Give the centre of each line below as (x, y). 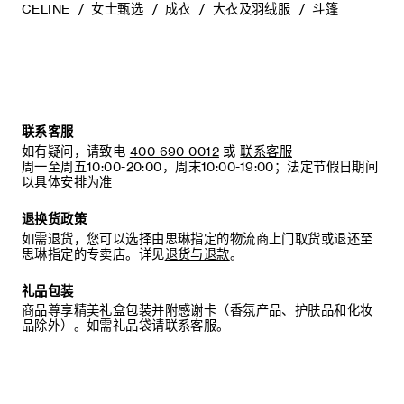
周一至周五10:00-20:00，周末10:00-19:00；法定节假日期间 (200, 167)
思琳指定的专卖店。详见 (93, 254)
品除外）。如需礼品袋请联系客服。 (125, 326)
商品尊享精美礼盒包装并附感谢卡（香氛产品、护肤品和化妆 (197, 311)
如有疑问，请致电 (73, 152)
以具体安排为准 (67, 183)
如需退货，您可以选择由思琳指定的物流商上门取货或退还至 (197, 239)
